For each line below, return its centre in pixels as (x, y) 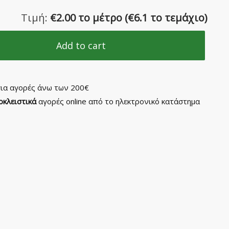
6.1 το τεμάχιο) (171, 17)
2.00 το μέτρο (89, 17)
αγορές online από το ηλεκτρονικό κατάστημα (118, 101)
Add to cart (81, 46)
